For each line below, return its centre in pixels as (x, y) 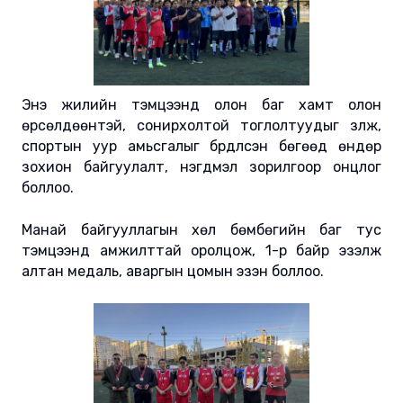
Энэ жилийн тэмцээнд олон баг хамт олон (201, 105)
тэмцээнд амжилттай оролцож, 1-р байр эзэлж (201, 251)
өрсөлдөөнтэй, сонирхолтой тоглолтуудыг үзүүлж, (201, 126)
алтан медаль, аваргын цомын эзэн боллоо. (173, 272)
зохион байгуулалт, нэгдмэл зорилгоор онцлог (201, 167)
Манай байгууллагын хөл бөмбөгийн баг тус (201, 230)
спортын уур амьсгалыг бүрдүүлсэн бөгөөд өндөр (201, 147)
